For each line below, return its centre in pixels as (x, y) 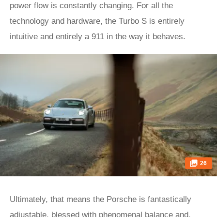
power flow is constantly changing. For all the (91, 6)
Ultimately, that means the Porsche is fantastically (101, 199)
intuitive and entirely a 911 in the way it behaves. (99, 37)
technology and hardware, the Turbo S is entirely (97, 21)
